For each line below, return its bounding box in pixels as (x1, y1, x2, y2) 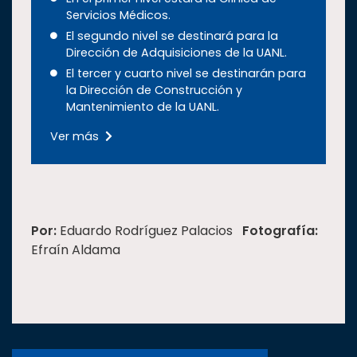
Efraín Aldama (31, 241, 127, 260)
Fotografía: (242, 222, 318, 241)
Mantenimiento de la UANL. (66, 99, 219, 116)
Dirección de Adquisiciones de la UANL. (66, 45, 287, 61)
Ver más (50, 128, 102, 145)
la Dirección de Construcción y (66, 82, 242, 99)
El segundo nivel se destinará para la (66, 28, 278, 45)
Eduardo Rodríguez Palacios (57, 222, 242, 241)
